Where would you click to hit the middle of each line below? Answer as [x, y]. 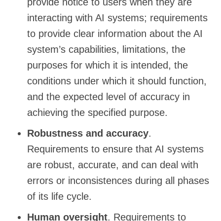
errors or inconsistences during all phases [118, 180]
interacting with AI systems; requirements [117, 18]
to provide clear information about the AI [115, 33]
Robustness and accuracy [88, 133]
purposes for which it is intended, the [108, 65]
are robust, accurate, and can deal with [113, 165]
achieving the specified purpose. [97, 112]
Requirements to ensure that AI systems [115, 149]
